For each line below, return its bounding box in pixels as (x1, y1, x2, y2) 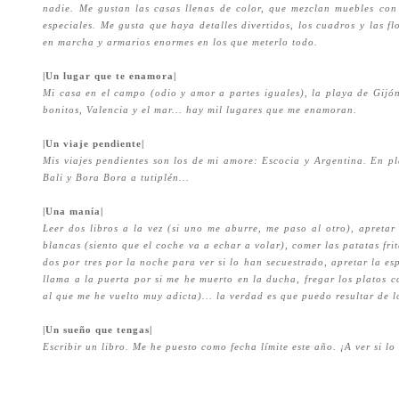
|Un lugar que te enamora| (43, 70, 177, 81)
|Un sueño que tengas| (43, 324, 153, 335)
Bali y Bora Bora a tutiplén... (43, 172, 191, 183)
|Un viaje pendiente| (43, 138, 145, 149)
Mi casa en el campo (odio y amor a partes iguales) (43, 87, 305, 98)
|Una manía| (43, 206, 104, 216)
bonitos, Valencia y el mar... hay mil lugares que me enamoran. (43, 104, 362, 115)
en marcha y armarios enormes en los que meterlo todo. (43, 37, 322, 47)
